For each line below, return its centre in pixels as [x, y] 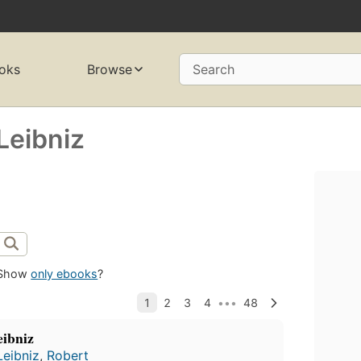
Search [213, 70]
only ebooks [64, 274]
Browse [109, 70]
